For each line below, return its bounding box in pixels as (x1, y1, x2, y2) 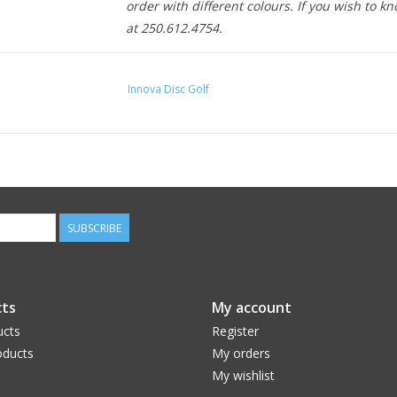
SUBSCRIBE (67, 221, 121, 236)
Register (212, 323, 259, 339)
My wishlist (212, 367, 275, 384)
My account (212, 298, 292, 317)
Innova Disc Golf (128, 82, 209, 97)
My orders (212, 345, 270, 362)
